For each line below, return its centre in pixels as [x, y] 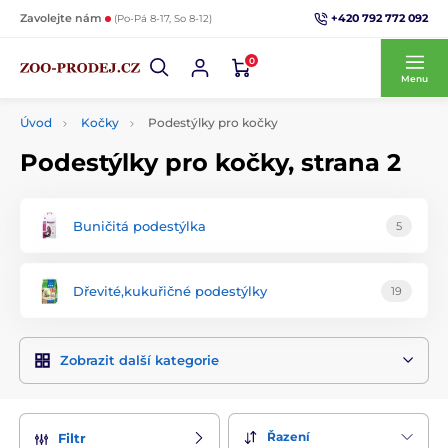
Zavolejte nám [62, 18]
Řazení [288, 437]
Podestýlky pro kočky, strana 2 [210, 162]
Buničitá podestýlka [139, 225]
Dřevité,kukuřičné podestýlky [170, 290]
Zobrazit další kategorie [139, 360]
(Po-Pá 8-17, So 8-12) [163, 18]
